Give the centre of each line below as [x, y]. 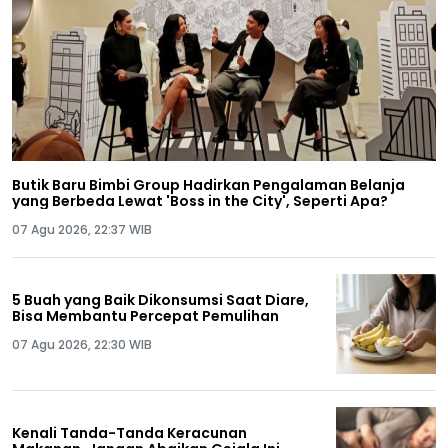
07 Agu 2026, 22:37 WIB [82, 229]
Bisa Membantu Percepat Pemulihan [145, 315]
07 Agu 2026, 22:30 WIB [82, 344]
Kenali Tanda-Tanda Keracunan [129, 432]
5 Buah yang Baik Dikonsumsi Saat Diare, [160, 299]
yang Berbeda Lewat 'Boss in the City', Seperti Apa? [200, 200]
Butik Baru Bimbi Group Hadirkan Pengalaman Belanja [208, 184]
